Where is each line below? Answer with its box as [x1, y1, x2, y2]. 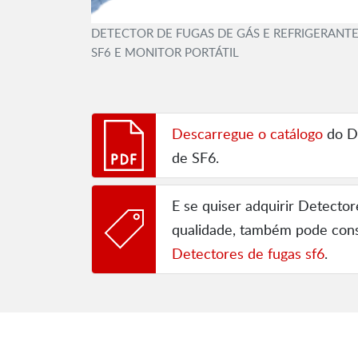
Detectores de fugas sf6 [172, 244, 324, 264]
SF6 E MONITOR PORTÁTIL [91, 43, 239, 61]
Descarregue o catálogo [172, 124, 323, 144]
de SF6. [172, 148, 219, 168]
